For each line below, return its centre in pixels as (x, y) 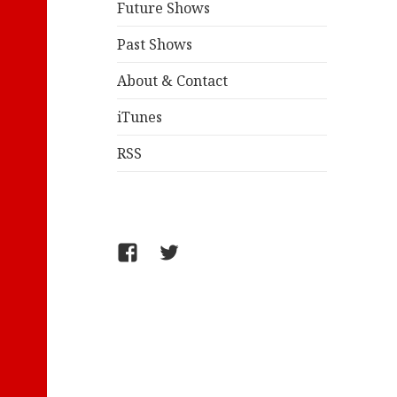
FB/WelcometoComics (202, 255)
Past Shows (154, 45)
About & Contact (172, 81)
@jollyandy (204, 255)
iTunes (139, 117)
